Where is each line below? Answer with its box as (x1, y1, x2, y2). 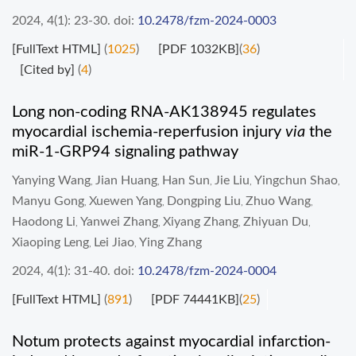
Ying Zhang (139, 236, 202, 249)
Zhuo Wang (246, 195, 311, 207)
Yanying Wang (12, 174, 91, 187)
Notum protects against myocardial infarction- (12, 334, 331, 350)
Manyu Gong (12, 195, 84, 207)
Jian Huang (95, 174, 157, 187)
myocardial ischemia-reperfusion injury (12, 124, 285, 140)
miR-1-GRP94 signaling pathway (12, 144, 238, 160)
